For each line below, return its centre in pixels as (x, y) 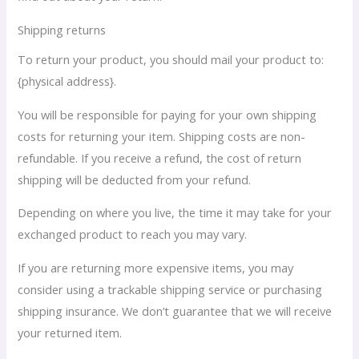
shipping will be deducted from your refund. (135, 179)
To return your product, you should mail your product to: (171, 59)
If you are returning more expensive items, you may (156, 267)
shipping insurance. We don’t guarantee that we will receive (175, 311)
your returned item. (70, 332)
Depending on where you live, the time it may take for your (175, 213)
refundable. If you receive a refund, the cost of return (160, 157)
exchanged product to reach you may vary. (133, 234)
